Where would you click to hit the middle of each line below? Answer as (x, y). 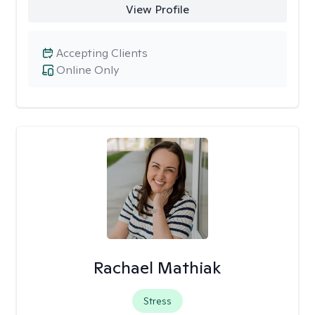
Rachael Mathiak (157, 268)
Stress (157, 301)
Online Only (88, 70)
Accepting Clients (102, 53)
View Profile (157, 9)
